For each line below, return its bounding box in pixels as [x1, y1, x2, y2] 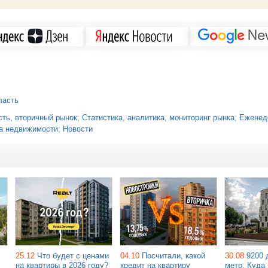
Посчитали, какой [142, 251, 205, 260]
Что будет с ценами [37, 251, 109, 260]
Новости [63, 124, 93, 133]
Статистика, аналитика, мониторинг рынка [82, 112, 234, 122]
